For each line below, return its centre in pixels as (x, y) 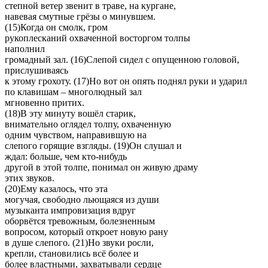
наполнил (25, 48)
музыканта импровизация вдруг (70, 210)
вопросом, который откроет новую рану (86, 232)
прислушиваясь (36, 70)
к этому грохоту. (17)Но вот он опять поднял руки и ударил (126, 81)
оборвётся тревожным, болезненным (80, 221)
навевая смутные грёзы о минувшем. (80, 16)
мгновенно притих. (45, 102)
